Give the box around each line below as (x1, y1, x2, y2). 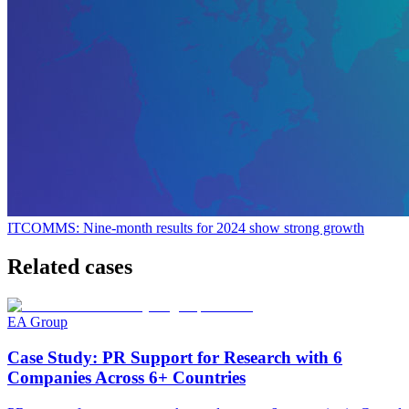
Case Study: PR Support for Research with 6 (7, 347, 342, 367)
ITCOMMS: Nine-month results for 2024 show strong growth (7, 220, 364, 236)
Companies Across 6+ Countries (7, 367, 246, 387)
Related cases (7, 255, 132, 279)
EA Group (7, 314, 68, 330)
